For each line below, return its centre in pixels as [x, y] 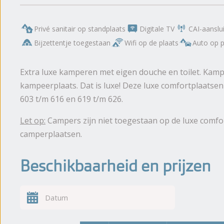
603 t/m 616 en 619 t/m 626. [71, 99]
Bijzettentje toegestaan [72, 42]
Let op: [33, 120]
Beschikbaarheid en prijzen [115, 166]
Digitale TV [157, 28]
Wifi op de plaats [151, 42]
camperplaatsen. [51, 134]
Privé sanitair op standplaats [80, 28]
